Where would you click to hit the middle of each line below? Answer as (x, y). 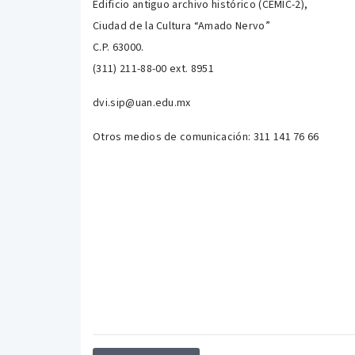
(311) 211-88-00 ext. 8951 (153, 69)
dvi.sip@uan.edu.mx (142, 103)
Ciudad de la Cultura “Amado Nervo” (181, 26)
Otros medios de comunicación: (173, 137)
